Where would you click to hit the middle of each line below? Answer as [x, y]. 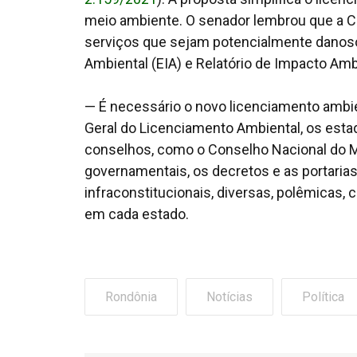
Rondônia [131, 297]
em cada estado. [138, 214]
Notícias [229, 297]
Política [323, 297]
